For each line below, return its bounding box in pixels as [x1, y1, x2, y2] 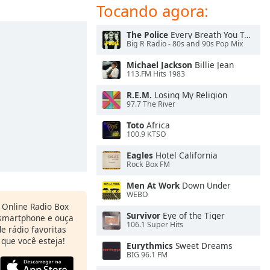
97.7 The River [127, 99, 175, 110]
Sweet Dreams [173, 240, 233, 251]
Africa [144, 119, 170, 131]
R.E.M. [127, 89, 152, 101]
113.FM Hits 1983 [127, 69, 185, 80]
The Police [127, 29, 168, 40]
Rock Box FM [127, 159, 170, 170]
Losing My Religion [152, 89, 227, 101]
